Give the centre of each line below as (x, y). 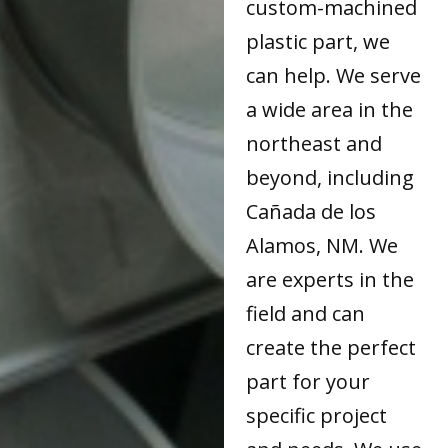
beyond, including (330, 178)
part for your (308, 382)
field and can (306, 314)
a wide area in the (330, 110)
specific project (317, 416)
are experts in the (330, 280)
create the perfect (331, 348)
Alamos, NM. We (322, 246)
